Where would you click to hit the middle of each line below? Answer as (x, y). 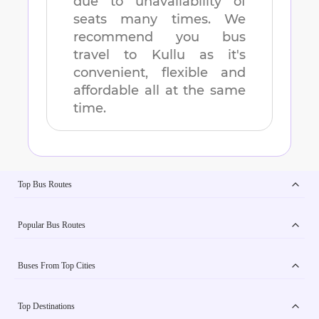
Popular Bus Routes (52, 225)
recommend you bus (159, 37)
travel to (113, 55)
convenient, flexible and (159, 73)
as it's (215, 55)
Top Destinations (46, 306)
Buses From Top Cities (57, 265)
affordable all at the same (159, 91)
